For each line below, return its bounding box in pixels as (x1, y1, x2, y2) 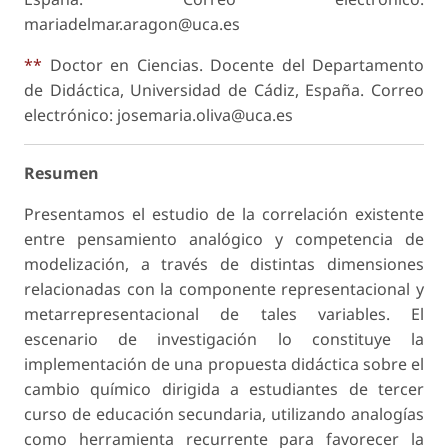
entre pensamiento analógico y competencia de (24, 227, 424, 250)
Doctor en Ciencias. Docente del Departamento (49, 53, 424, 76)
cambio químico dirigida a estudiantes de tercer (24, 377, 424, 400)
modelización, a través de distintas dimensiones (24, 252, 424, 275)
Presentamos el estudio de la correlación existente (24, 202, 424, 225)
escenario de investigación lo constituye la (24, 327, 424, 350)
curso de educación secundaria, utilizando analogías (24, 402, 424, 425)
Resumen (24, 161, 99, 184)
